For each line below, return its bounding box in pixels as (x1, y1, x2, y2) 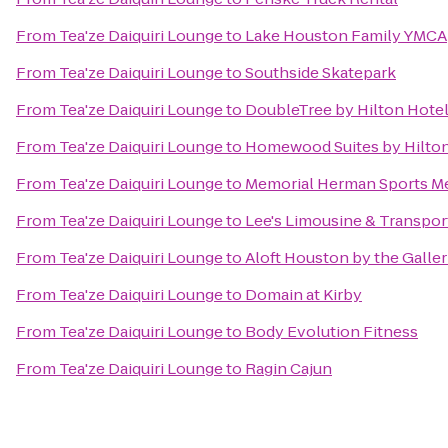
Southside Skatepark (245, 62, 396, 83)
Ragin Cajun (245, 358, 332, 379)
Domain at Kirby (245, 284, 362, 305)
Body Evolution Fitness (245, 321, 418, 342)
